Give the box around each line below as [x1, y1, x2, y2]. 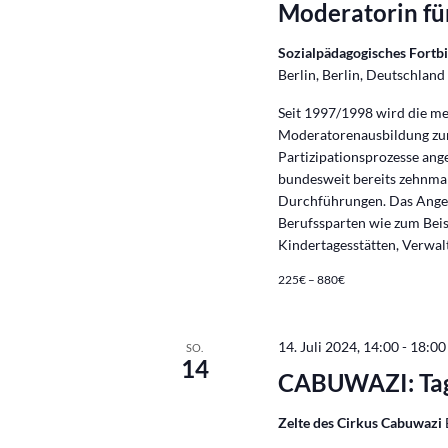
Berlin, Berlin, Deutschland [278, 66, 446, 83]
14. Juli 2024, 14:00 [278, 338, 400, 355]
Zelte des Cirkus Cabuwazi [278, 414, 446, 431]
